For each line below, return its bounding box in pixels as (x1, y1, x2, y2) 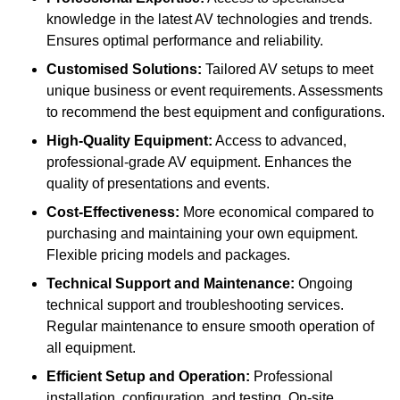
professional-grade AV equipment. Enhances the (46, 154, 352, 170)
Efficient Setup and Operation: (46, 368, 250, 384)
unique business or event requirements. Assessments (46, 82, 383, 98)
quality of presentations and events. (46, 175, 270, 191)
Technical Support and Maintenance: (46, 275, 295, 291)
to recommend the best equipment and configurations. (46, 104, 385, 120)
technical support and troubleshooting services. (46, 296, 344, 312)
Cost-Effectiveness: (46, 204, 179, 220)
